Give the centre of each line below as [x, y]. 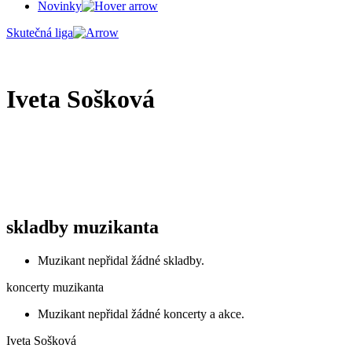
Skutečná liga [40, 33]
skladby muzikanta [82, 227]
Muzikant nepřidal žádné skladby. [121, 261]
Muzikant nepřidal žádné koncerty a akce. [141, 314]
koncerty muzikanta [55, 288]
